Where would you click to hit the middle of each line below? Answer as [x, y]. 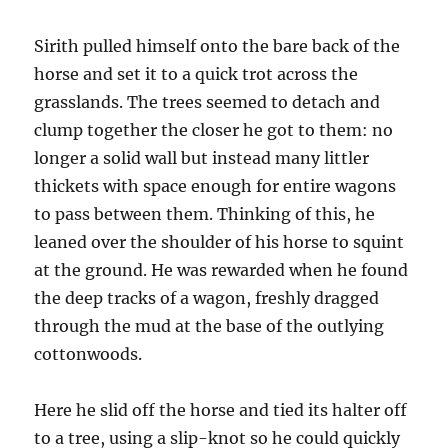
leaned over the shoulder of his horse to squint [219, 242]
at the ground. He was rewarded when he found [221, 270]
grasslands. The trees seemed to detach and [207, 102]
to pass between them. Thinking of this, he [205, 214]
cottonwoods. [88, 354]
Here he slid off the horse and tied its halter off [221, 410]
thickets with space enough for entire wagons [215, 186]
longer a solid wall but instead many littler [202, 158]
